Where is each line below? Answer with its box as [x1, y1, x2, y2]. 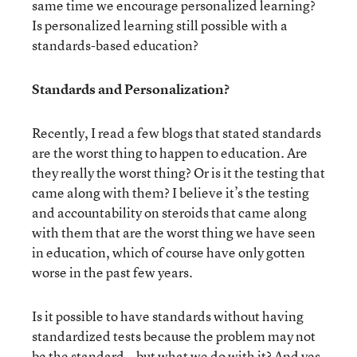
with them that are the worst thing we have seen [32, 223, 316, 241]
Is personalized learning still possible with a [32, 16, 288, 34]
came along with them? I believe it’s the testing [32, 183, 309, 202]
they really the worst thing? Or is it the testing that [32, 163, 325, 182]
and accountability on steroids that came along [32, 203, 307, 222]
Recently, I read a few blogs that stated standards [32, 124, 321, 142]
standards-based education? [32, 36, 198, 54]
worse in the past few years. [32, 263, 193, 281]
